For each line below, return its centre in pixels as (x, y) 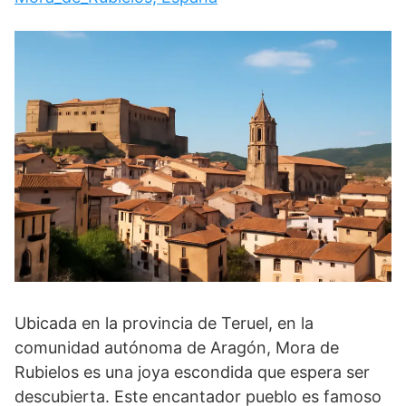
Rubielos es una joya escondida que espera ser (192, 372)
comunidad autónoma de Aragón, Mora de (177, 347)
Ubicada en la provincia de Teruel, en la (164, 323)
